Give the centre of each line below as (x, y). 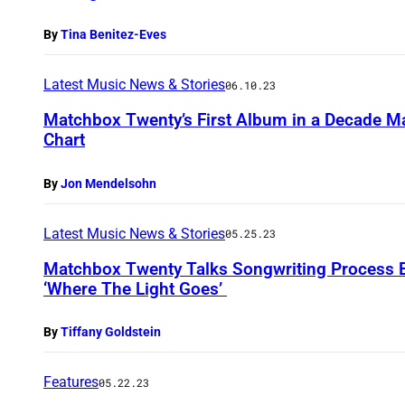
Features (71, 382)
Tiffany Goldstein (111, 332)
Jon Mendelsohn (108, 183)
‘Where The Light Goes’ (135, 288)
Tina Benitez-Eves (113, 35)
